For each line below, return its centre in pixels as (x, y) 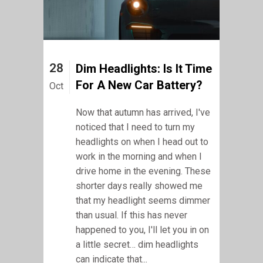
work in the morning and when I (139, 157)
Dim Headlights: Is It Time (144, 69)
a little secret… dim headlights (137, 245)
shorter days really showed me (139, 186)
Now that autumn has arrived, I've (143, 113)
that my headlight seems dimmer (143, 201)
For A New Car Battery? (139, 85)
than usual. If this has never (131, 215)
